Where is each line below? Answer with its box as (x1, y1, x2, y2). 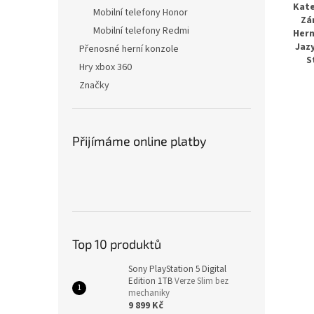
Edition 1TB (128, 275, 175, 287)
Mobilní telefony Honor (93, 6, 188, 20)
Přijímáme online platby (72, 133, 207, 149)
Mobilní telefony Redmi (93, 24, 189, 38)
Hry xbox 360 (79, 60, 132, 74)
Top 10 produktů (72, 236, 161, 252)
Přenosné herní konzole (79, 42, 179, 56)
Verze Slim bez (175, 275, 228, 287)
